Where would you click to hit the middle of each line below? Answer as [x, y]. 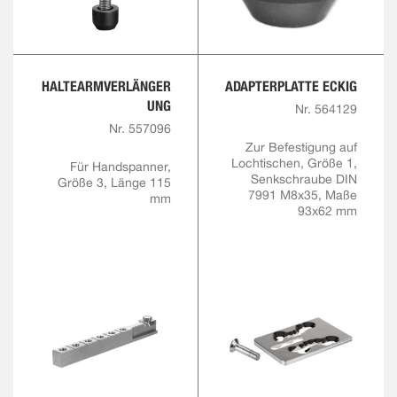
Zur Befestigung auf [301, 148]
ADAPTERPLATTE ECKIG [291, 87]
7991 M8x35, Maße [303, 195]
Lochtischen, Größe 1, [294, 163]
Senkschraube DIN [304, 179]
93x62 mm [327, 211]
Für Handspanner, [121, 167]
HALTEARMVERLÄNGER [106, 87]
